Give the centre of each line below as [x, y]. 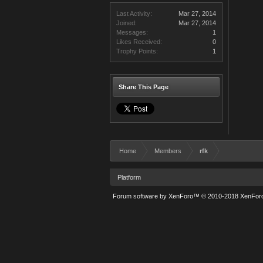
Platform [129, 177]
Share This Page [144, 87]
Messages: [132, 32]
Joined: [127, 23]
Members [168, 151]
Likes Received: [139, 42]
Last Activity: [134, 14]
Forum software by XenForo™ [157, 196]
